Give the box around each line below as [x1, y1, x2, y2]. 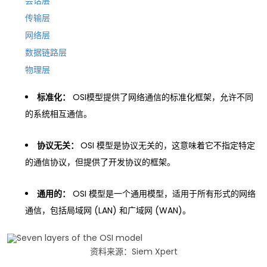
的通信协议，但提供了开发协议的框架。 [25, 156, 175, 168]
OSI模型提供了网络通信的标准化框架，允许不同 [70, 91, 253, 103]
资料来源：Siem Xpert [89, 245, 178, 257]
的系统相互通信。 [25, 107, 92, 120]
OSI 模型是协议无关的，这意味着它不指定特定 [80, 139, 255, 151]
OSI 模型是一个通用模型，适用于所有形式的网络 [70, 187, 256, 200]
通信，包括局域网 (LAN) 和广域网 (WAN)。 [25, 204, 191, 216]
